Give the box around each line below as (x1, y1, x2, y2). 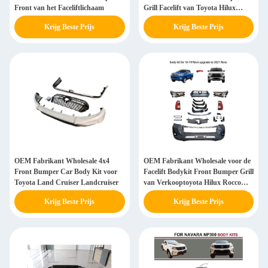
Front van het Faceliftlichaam (14, 4, 104, 12)
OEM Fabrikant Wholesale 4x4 (14, 157, 109, 165)
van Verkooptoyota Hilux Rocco (143, 178, 241, 187)
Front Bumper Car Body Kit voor (14, 167, 117, 176)
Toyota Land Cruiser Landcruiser (14, 178, 118, 187)
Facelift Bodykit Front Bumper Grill (143, 167, 254, 176)
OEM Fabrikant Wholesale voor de (143, 157, 251, 165)
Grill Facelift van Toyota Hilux (143, 4, 236, 12)
